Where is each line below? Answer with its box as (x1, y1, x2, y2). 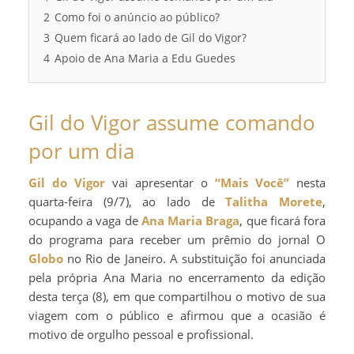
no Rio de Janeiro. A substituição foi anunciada (63, 250, 326, 266)
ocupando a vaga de (28, 212, 141, 228)
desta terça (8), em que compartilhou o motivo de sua (28, 288, 326, 304)
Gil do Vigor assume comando (28, 107, 315, 137)
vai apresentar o (105, 174, 215, 190)
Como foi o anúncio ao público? (55, 9, 220, 24)
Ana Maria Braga (141, 212, 240, 228)
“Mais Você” (215, 174, 289, 190)
